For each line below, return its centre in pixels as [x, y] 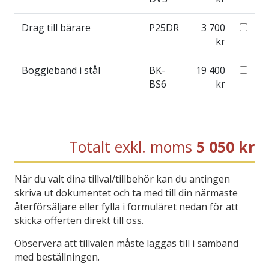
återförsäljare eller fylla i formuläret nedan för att [126, 206]
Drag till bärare [56, 27]
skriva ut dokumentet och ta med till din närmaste [126, 192]
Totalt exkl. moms [131, 146]
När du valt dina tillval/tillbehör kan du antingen [122, 179]
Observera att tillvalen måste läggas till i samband [126, 243]
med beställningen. [57, 257]
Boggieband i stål [61, 70]
